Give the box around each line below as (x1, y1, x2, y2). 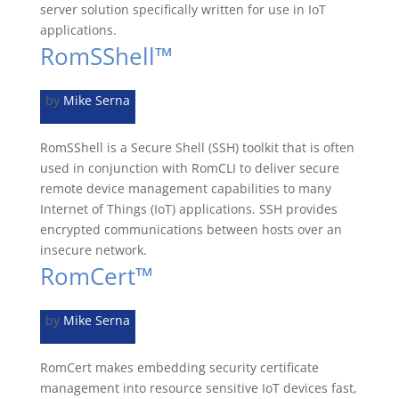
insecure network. (39, 241, 147, 258)
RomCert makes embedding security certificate (39, 359, 319, 376)
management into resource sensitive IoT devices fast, (39, 379, 357, 396)
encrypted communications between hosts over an (39, 221, 342, 238)
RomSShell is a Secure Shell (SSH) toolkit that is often (39, 139, 354, 156)
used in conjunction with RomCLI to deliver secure (39, 159, 339, 176)
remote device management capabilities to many (39, 180, 331, 197)
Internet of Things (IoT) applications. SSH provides (39, 200, 338, 217)
